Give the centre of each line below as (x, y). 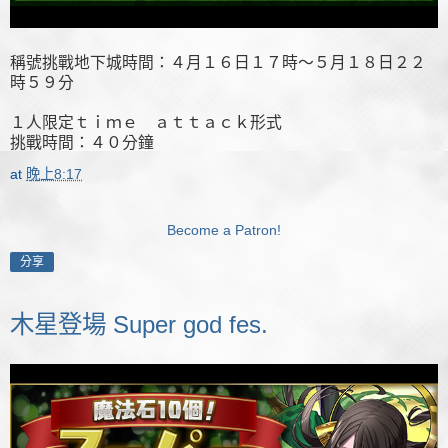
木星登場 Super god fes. (139, 325)
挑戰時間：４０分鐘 (82, 143)
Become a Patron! (224, 230)
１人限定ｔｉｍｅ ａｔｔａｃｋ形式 (146, 123)
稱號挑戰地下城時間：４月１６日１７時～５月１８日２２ (218, 63)
